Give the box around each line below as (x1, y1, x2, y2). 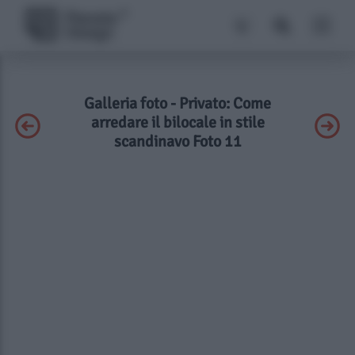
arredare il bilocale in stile (90, 113, 265, 132)
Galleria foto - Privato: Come (84, 94, 271, 113)
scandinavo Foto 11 (113, 132, 242, 151)
